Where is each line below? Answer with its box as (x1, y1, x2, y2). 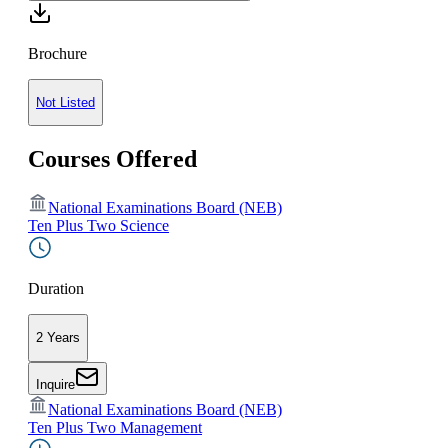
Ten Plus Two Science (28, 217, 169, 235)
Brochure (28, 44, 87, 62)
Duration (28, 280, 84, 298)
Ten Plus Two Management (28, 418, 202, 436)
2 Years (36, 330, 80, 346)
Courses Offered (28, 146, 197, 173)
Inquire (36, 376, 75, 392)
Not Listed (36, 94, 95, 110)
